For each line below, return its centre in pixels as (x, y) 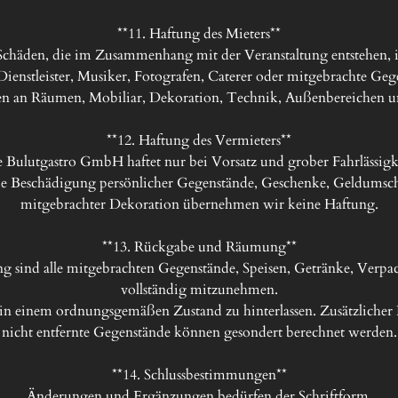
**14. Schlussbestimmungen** (199, 375)
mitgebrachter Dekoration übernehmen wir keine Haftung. (199, 204)
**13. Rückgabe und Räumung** (199, 247)
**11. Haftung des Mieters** (199, 34)
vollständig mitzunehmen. (199, 290)
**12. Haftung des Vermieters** (199, 140)
